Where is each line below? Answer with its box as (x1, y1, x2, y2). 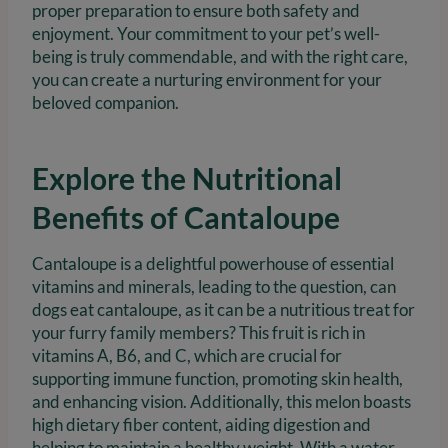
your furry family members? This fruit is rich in (32, 322, 365, 344)
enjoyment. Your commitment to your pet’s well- (32, 23, 380, 45)
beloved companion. (32, 92, 179, 114)
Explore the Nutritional (32, 160, 342, 197)
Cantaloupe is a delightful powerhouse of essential (32, 253, 394, 275)
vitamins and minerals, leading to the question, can (32, 276, 396, 298)
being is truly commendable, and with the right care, (32, 46, 408, 68)
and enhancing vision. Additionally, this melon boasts (32, 391, 411, 413)
